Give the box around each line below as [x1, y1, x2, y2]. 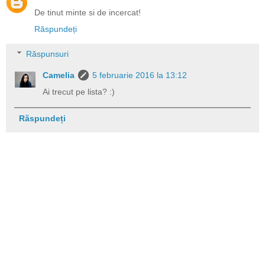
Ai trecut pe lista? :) [43, 86, 115, 96]
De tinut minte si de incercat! [34, 8, 141, 18]
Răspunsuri [26, 49, 69, 59]
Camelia [43, 70, 75, 80]
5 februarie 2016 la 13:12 [92, 70, 188, 80]
